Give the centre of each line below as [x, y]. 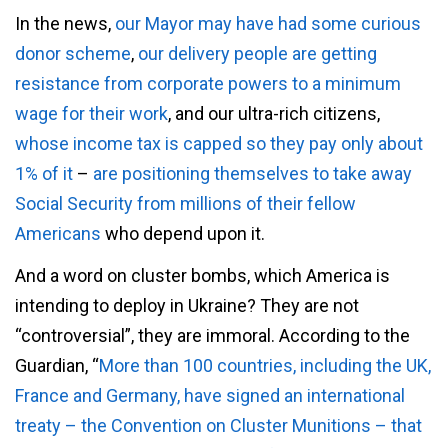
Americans [58, 234]
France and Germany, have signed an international [210, 395]
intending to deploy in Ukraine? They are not [187, 305]
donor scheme [73, 54]
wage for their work [91, 114]
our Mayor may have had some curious [268, 24]
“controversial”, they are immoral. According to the [212, 335]
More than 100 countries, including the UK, [265, 365]
